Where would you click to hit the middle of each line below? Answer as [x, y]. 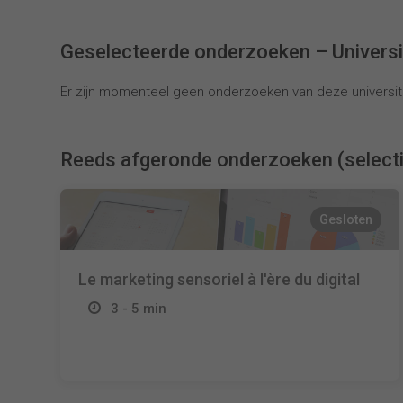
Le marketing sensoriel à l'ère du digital [219, 279]
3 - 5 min [139, 309]
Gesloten [345, 219]
